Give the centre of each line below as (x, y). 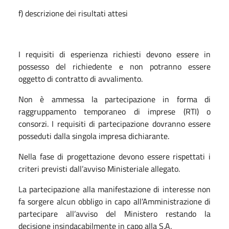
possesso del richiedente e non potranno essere (114, 66)
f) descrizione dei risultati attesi (73, 13)
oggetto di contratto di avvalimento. (81, 78)
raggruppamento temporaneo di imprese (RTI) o (114, 111)
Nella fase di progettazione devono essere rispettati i (114, 156)
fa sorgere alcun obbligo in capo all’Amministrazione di (114, 201)
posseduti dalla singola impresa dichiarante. (94, 136)
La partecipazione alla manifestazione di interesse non (114, 189)
